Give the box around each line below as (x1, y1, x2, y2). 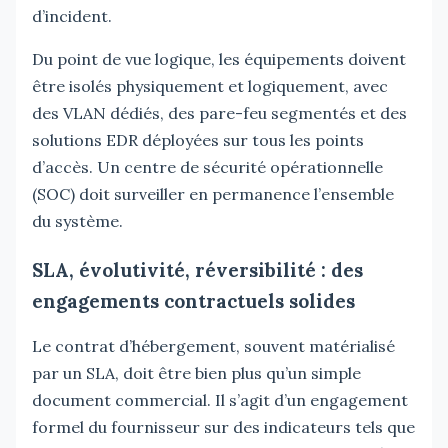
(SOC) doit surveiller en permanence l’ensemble (32, 183, 394, 204)
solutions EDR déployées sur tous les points (32, 129, 364, 150)
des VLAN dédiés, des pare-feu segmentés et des (32, 102, 407, 123)
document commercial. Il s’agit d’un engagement (32, 389, 408, 410)
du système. (32, 210, 123, 231)
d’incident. (32, 5, 112, 26)
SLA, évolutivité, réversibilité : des (32, 257, 363, 282)
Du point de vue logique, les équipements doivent (32, 48, 406, 69)
